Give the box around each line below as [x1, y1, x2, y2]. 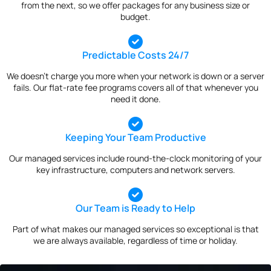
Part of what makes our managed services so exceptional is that [12, 223, 259, 235]
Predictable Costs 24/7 [82, 48, 189, 62]
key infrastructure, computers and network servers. [36, 164, 235, 176]
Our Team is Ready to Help [76, 201, 195, 215]
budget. [120, 11, 151, 23]
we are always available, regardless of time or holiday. [33, 234, 238, 246]
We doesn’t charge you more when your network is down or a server [7, 70, 264, 82]
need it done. [110, 93, 161, 105]
